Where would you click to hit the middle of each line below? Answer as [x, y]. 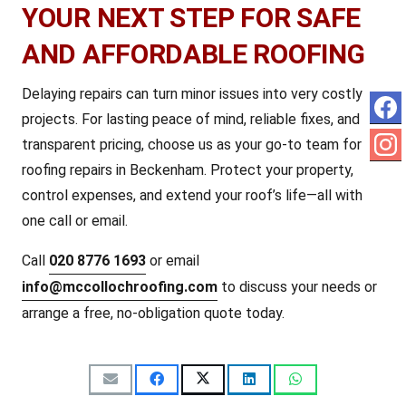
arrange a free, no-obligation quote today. [153, 313]
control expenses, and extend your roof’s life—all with [192, 195]
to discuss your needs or [297, 287]
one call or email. [75, 221]
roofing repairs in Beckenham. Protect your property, [188, 170]
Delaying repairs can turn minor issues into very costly [192, 94]
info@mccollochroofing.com [120, 287]
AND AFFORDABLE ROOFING [193, 54]
